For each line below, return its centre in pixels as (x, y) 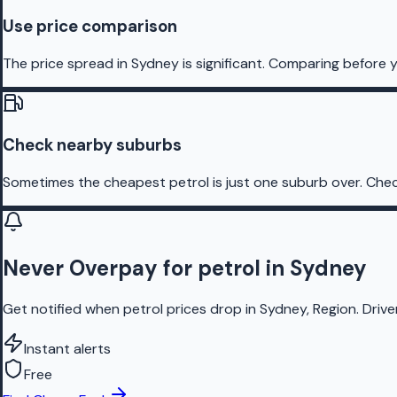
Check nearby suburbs (92, 145)
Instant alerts (67, 348)
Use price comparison (90, 26)
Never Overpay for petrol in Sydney (185, 268)
